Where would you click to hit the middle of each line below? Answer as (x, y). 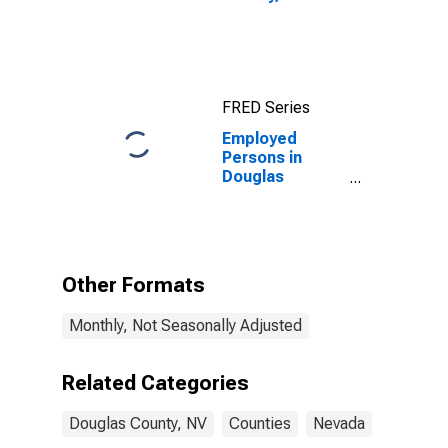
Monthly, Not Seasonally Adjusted (185, 325)
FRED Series (266, 107)
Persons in (262, 157)
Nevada (339, 423)
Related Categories (155, 383)
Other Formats (133, 285)
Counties (260, 423)
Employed (259, 138)
